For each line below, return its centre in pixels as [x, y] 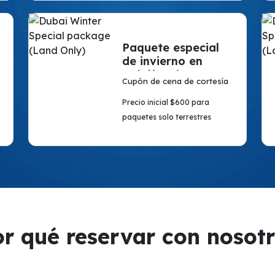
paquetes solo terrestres [166, 117]
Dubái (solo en [163, 75]
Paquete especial [170, 48]
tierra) [140, 88]
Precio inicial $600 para [165, 102]
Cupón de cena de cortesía [175, 81]
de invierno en [162, 61]
